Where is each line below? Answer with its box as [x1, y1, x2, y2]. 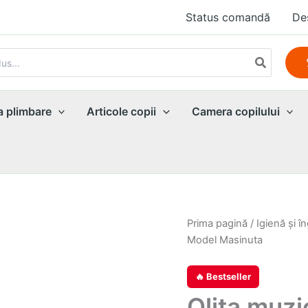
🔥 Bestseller [195, 270, 251, 282]
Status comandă [186, 10, 270, 24]
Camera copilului [191, 104, 280, 118]
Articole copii [87, 104, 157, 118]
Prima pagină [187, 217, 247, 230]
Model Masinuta [187, 234, 263, 246]
